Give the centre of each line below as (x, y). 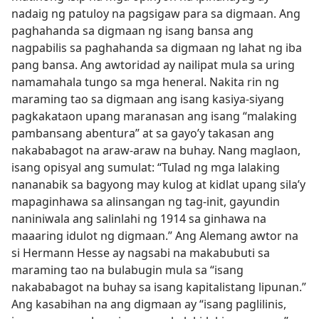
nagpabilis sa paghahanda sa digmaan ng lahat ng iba (157, 48)
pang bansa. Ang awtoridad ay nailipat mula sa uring (153, 65)
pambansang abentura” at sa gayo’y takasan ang (143, 133)
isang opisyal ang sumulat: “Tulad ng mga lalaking (146, 167)
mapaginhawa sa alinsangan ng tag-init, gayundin (146, 202)
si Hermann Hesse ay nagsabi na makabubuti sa (141, 253)
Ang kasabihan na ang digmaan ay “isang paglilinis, (149, 304)
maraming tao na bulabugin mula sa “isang (127, 270)
